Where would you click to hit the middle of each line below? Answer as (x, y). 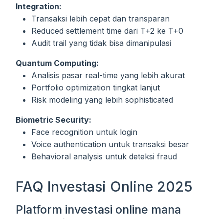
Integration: (39, 7)
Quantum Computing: (57, 63)
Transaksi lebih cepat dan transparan (100, 19)
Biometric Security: (54, 120)
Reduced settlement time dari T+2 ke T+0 (107, 31)
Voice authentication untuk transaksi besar (110, 144)
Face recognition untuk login (84, 132)
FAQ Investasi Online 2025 (104, 187)
